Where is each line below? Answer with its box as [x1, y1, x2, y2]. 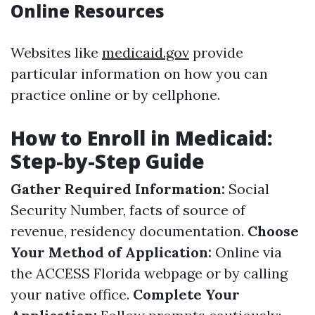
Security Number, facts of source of [11, 201, 245, 219]
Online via [212, 243, 282, 261]
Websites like [11, 44, 102, 61]
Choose [247, 222, 299, 240]
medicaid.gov [102, 44, 189, 61]
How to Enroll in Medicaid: [11, 124, 273, 151]
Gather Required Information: [11, 180, 225, 198]
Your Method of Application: [11, 243, 212, 261]
